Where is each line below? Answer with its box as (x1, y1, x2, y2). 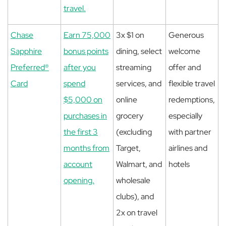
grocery (116, 110, 143, 121)
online (116, 94, 137, 105)
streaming (116, 62, 151, 73)
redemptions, (168, 94, 215, 105)
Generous (168, 30, 204, 40)
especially (168, 110, 202, 121)
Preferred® (11, 62, 49, 73)
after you (64, 62, 96, 73)
